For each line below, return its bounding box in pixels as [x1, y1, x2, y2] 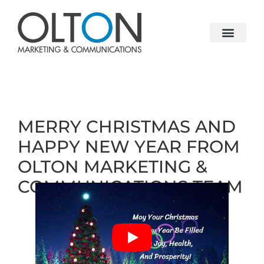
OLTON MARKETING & [18, 156, 207, 177]
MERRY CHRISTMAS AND [18, 116, 236, 137]
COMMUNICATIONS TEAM [18, 176, 243, 197]
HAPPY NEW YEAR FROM [18, 136, 240, 157]
